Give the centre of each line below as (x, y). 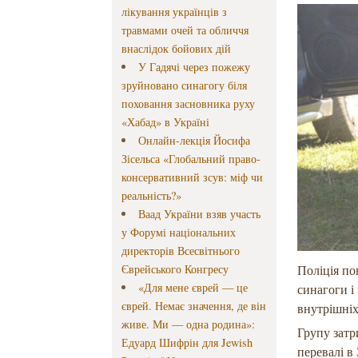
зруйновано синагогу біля (185, 86)
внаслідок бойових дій (177, 49)
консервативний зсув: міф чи (193, 177)
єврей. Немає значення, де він (194, 306)
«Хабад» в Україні (166, 122)
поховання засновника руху (189, 104)
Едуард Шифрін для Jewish (187, 343)
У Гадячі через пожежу (194, 67)
